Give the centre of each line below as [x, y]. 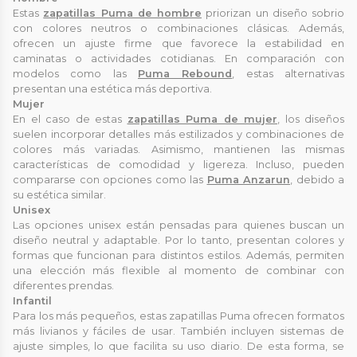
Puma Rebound [185, 73]
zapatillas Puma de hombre [122, 13]
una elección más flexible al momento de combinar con [178, 270]
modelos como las [75, 73]
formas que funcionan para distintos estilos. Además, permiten [178, 255]
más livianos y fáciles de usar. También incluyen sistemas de [178, 331]
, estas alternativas [288, 73]
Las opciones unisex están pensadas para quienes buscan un [178, 225]
